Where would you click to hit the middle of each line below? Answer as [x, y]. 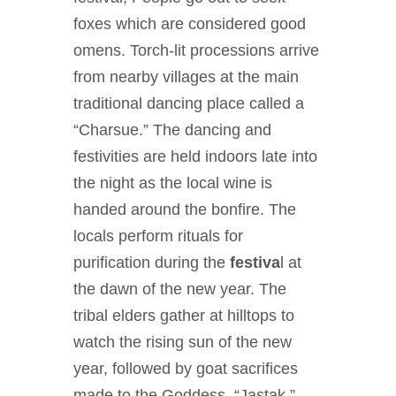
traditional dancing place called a [189, 103]
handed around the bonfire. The [185, 209]
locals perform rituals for [158, 236]
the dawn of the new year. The [180, 289]
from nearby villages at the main [186, 77]
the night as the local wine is [173, 183]
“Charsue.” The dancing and [172, 130]
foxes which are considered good [190, 24]
